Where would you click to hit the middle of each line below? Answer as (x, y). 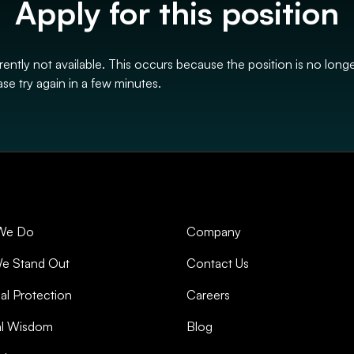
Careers (208, 295)
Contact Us (218, 263)
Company (214, 232)
